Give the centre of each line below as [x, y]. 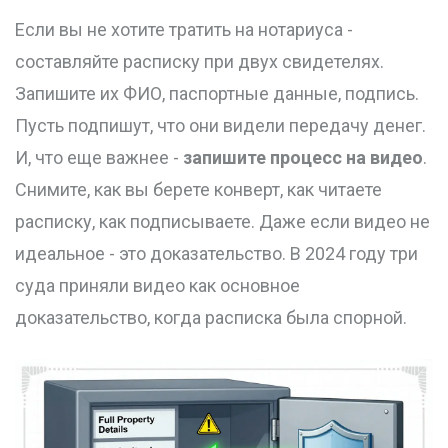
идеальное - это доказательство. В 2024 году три [216, 254]
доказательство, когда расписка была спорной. [211, 318]
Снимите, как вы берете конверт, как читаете [198, 190]
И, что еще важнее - [99, 158]
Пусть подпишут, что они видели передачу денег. [220, 126]
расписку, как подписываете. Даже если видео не [222, 222]
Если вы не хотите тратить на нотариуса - [184, 30]
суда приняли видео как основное [157, 286]
